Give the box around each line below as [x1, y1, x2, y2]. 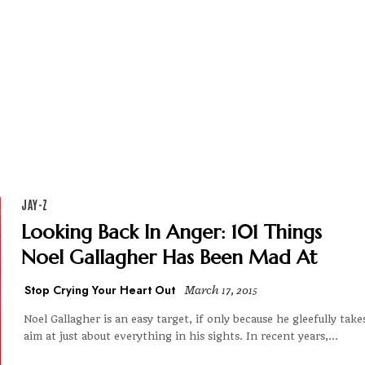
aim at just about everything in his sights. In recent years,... [24, 330, 338, 343]
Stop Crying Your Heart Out [24, 281, 175, 298]
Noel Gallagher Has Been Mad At [21, 244, 317, 270]
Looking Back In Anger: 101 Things [21, 219, 322, 244]
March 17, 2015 [185, 283, 257, 299]
